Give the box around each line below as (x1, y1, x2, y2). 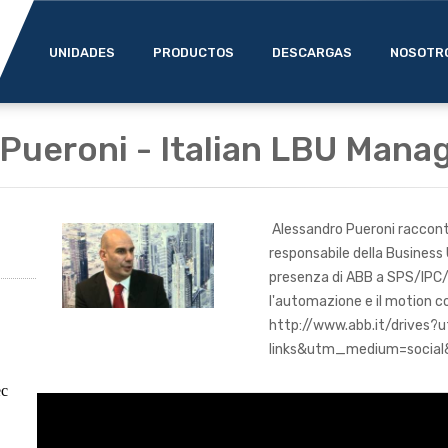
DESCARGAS (272, 45, 352, 60)
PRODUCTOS (153, 45, 234, 60)
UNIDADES (49, 45, 115, 60)
